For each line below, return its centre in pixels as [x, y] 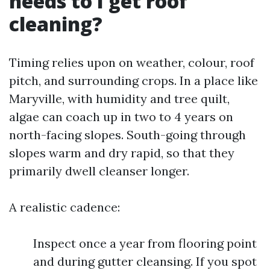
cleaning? [56, 24]
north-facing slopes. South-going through [127, 135]
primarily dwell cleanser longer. [99, 171]
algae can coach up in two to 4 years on [121, 117]
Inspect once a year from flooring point [145, 243]
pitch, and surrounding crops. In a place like [133, 80]
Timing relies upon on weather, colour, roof [132, 62]
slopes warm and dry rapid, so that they [122, 153]
